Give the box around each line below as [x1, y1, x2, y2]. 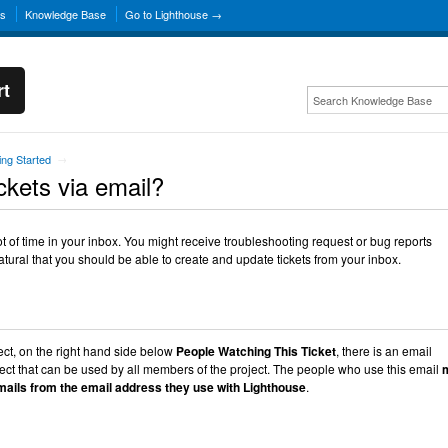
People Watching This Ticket [176, 342, 336, 360]
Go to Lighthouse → [125, 6, 222, 22]
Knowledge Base [25, 6, 106, 22]
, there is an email [336, 342, 432, 359]
